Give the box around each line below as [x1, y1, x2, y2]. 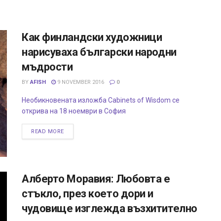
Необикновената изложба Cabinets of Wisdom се [22, 96, 180, 104]
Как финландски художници [22, 31, 162, 43]
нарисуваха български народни [22, 46, 177, 58]
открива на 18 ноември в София [22, 107, 129, 115]
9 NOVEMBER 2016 [56, 79, 104, 85]
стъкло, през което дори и [22, 187, 153, 200]
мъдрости [22, 61, 73, 73]
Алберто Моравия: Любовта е [22, 173, 170, 185]
